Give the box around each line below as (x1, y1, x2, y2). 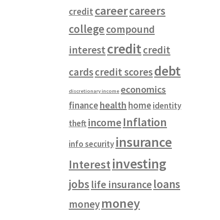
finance (69, 100, 99, 111)
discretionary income (69, 88, 120, 95)
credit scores (95, 65, 153, 79)
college (69, 22, 105, 36)
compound (106, 23, 155, 36)
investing (112, 155, 167, 173)
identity (153, 100, 182, 111)
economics (121, 83, 166, 96)
